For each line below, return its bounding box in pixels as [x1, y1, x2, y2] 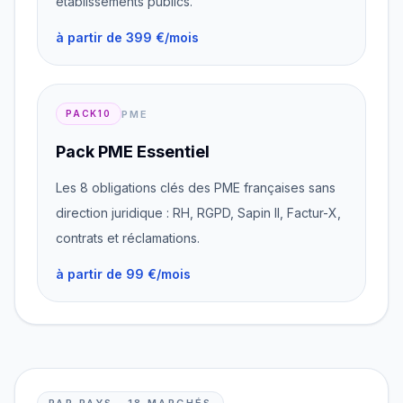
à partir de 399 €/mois [56, 30, 199, 45]
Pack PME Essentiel [56, 142, 210, 161]
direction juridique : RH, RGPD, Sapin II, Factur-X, [56, 205, 341, 220]
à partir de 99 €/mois [56, 266, 191, 282]
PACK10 [66, 108, 112, 119]
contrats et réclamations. [56, 230, 200, 246]
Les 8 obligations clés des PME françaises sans [56, 180, 336, 195]
